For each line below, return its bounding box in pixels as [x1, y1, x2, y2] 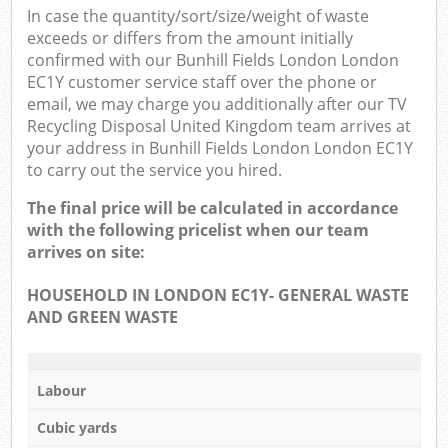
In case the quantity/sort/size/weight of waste [27, 5, 370, 28]
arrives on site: [27, 241, 146, 264]
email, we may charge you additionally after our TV [27, 93, 408, 116]
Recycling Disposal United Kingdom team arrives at [27, 115, 412, 138]
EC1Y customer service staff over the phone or [27, 71, 378, 94]
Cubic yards [36, 417, 117, 437]
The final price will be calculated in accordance [27, 197, 399, 220]
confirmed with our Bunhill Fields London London [27, 49, 400, 72]
